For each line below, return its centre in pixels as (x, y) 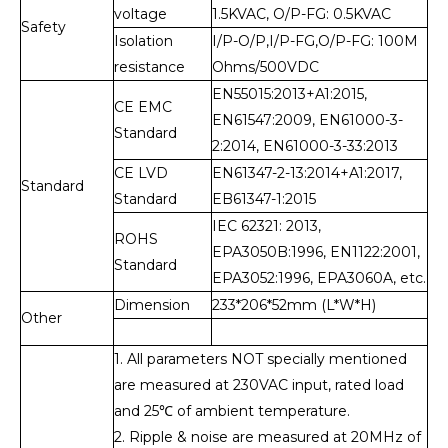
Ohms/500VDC (265, 66)
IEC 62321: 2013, (266, 225)
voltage (140, 13)
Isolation (143, 40)
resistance (149, 66)
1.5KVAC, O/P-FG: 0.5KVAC (301, 13)
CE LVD (141, 172)
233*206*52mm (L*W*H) (294, 304)
